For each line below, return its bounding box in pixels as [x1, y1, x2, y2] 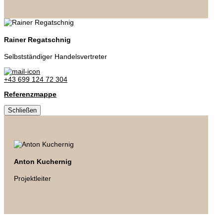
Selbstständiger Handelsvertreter [4, 53, 107, 61]
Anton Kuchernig [14, 157, 72, 166]
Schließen [8, 107, 37, 114]
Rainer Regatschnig [4, 35, 71, 44]
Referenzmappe [4, 90, 56, 99]
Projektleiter [14, 174, 51, 183]
